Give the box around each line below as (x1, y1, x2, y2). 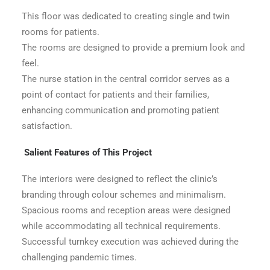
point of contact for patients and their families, (22, 89, 209, 100)
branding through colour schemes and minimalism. (22, 189, 226, 200)
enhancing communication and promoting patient (22, 105, 219, 116)
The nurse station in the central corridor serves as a (22, 74, 230, 84)
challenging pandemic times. (22, 252, 137, 263)
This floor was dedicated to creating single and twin (22, 11, 230, 22)
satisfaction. (22, 121, 72, 131)
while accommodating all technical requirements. (22, 221, 221, 231)
